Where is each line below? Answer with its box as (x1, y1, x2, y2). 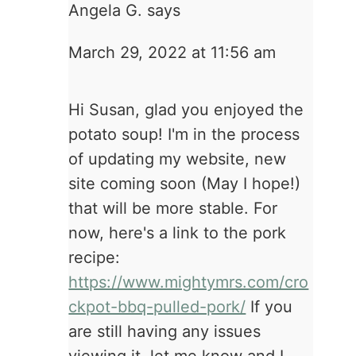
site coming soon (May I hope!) (68, 174, 301, 194)
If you (246, 297, 293, 317)
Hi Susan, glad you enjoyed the (68, 100, 304, 120)
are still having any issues (68, 322, 261, 342)
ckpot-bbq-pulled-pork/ (68, 297, 246, 317)
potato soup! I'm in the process (68, 125, 300, 145)
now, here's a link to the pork (68, 223, 287, 243)
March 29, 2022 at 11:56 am (68, 42, 277, 62)
